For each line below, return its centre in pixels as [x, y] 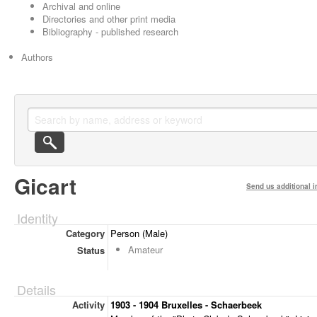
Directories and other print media [109, 19]
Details [36, 289]
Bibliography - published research [110, 31]
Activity [88, 305]
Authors [37, 57]
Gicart [45, 186]
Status [91, 250]
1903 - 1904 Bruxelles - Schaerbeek [186, 305]
